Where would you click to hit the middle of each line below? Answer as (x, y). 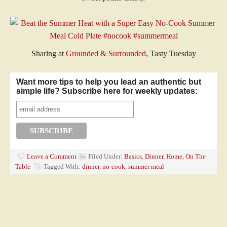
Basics (133, 156)
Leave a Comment (52, 156)
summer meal (146, 166)
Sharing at (48, 53)
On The (196, 156)
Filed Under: (106, 156)
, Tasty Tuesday (171, 53)
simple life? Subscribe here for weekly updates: (107, 91)
